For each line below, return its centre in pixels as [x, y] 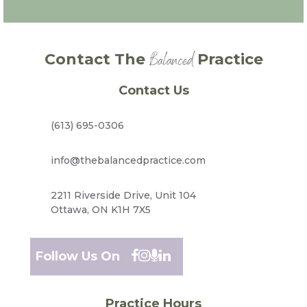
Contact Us [153, 90]
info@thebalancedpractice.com [128, 160]
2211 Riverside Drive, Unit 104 [123, 195]
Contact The [97, 59]
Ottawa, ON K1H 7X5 [101, 209]
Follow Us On [78, 256]
